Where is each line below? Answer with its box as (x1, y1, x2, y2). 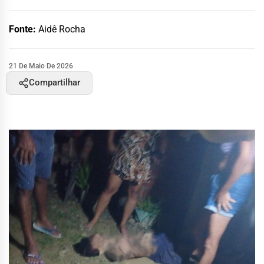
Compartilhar (29, 77, 80, 88)
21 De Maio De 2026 (9, 61, 73, 70)
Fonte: (9, 23, 38, 35)
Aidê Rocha (38, 23, 85, 35)
